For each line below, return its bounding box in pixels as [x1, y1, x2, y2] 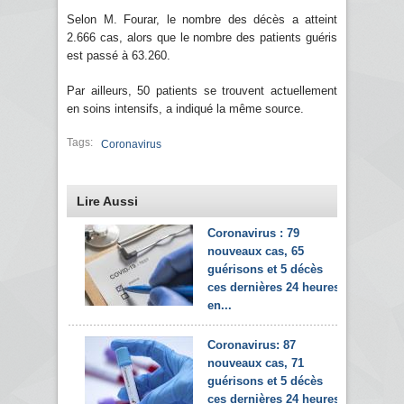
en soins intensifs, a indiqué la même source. [67, 101, 304, 115]
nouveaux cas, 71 [207, 355, 304, 370]
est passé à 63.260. [67, 48, 170, 62]
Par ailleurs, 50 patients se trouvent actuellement [67, 83, 337, 97]
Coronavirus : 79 [207, 225, 299, 240]
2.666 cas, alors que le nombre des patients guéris [67, 30, 337, 44]
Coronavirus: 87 [207, 337, 296, 352]
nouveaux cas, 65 [207, 243, 304, 258]
